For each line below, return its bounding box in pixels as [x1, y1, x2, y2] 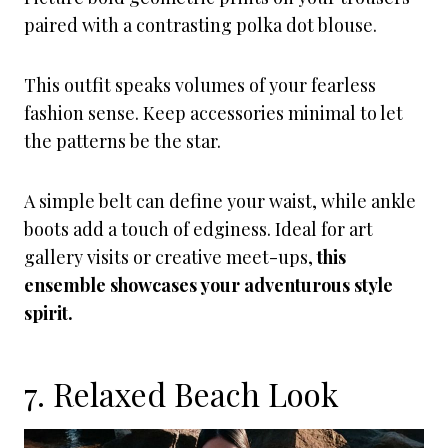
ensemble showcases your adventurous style [24, 273, 393, 297]
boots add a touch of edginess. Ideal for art [24, 217, 373, 241]
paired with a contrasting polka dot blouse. [24, 13, 377, 37]
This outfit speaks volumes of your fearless [24, 73, 376, 97]
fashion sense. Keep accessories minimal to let [24, 101, 403, 125]
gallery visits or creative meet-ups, [24, 245, 313, 269]
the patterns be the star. [24, 129, 221, 153]
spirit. [24, 301, 73, 325]
